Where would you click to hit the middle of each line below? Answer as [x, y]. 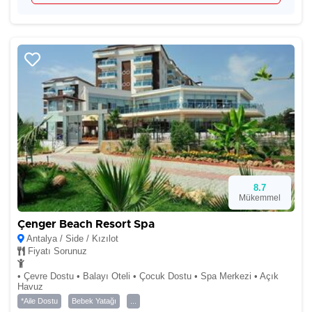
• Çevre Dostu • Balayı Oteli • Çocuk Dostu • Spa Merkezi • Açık [148, 276]
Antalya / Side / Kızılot [71, 239]
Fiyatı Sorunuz [56, 251]
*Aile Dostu [39, 301]
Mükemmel [260, 198]
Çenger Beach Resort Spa [86, 224]
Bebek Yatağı [94, 301]
